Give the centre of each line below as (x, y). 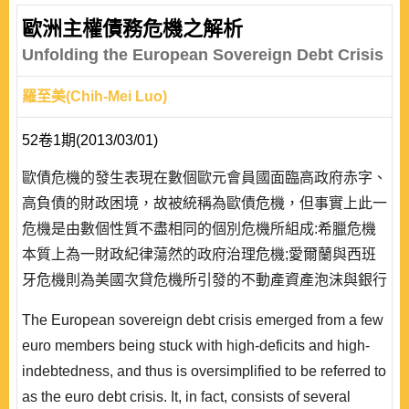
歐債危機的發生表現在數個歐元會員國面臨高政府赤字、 (204, 178)
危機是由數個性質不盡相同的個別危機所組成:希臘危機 (199, 229)
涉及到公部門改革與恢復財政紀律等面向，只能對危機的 (204, 357)
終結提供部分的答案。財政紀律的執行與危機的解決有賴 (204, 382)
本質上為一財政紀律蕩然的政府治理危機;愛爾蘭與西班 (199, 254)
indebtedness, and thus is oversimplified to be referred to (204, 371)
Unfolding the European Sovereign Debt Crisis (203, 55)
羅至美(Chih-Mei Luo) (94, 96)
